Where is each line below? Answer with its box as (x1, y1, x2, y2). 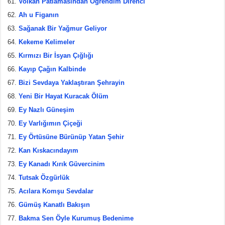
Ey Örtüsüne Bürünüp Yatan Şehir (19, 133, 125, 141)
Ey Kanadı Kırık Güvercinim (19, 160, 105, 168)
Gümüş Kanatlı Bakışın (19, 200, 90, 208)
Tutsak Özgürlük (19, 173, 70, 181)
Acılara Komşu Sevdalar (19, 187, 94, 195)
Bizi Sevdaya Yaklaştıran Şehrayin (19, 78, 127, 86)
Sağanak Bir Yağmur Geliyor (19, 24, 109, 32)
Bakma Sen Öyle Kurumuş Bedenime (19, 214, 134, 222)
